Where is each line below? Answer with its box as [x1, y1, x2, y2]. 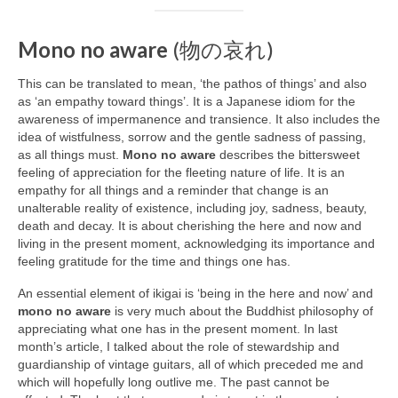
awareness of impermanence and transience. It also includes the [18, 111, 380, 126]
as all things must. [18, 147, 123, 162]
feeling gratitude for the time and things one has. [18, 253, 291, 268]
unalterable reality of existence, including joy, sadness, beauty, [18, 200, 367, 215]
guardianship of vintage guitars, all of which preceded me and [18, 356, 363, 371]
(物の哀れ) [172, 36, 274, 62]
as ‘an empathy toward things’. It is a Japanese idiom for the [18, 93, 355, 108]
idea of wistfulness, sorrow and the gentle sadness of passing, [18, 129, 366, 144]
